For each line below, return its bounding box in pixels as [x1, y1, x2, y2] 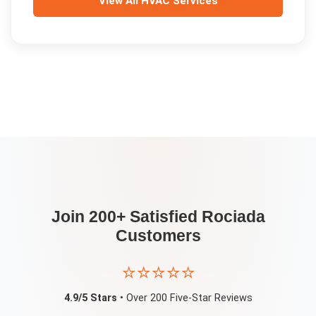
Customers [115, 226, 201, 245]
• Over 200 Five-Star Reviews [116, 291, 253, 304]
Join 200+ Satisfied [51, 207, 202, 226]
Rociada [201, 207, 265, 226]
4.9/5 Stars [63, 291, 117, 304]
